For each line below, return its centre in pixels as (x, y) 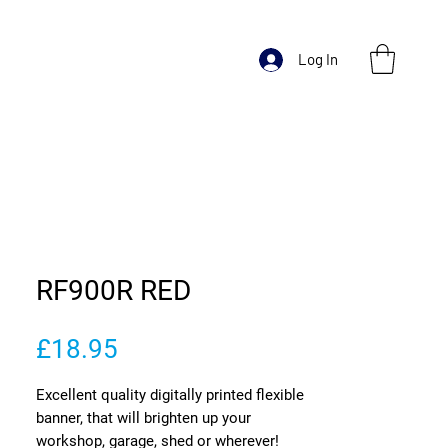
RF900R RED (113, 290)
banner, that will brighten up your (143, 417)
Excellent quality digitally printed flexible (170, 394)
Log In (318, 59)
